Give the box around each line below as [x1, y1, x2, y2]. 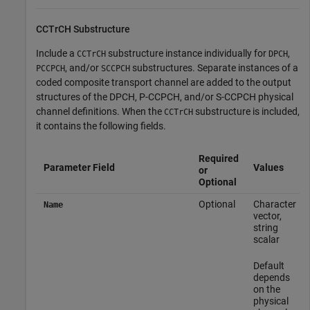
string [253, 221, 278, 233]
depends [253, 271, 290, 283]
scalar [253, 233, 280, 245]
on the [253, 283, 280, 295]
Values [253, 161, 284, 173]
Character [253, 198, 296, 210]
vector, [253, 210, 282, 221]
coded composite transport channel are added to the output [36, 76, 291, 88]
